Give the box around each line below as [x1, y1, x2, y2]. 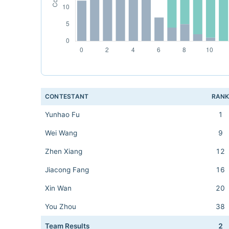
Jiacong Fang [45, 166, 89, 174]
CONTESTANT [45, 93, 89, 100]
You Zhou [45, 202, 76, 211]
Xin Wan [45, 184, 72, 192]
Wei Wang [45, 129, 77, 137]
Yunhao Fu [45, 110, 80, 119]
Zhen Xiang [45, 147, 82, 155]
